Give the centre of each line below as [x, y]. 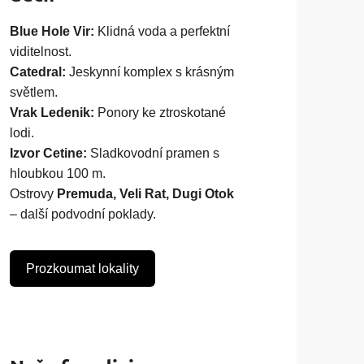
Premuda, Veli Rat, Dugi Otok [146, 193]
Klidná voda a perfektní [162, 31]
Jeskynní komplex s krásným [150, 71]
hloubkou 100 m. [58, 173]
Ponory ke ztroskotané [160, 112]
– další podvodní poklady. [83, 214]
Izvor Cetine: [49, 153]
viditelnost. [41, 51]
